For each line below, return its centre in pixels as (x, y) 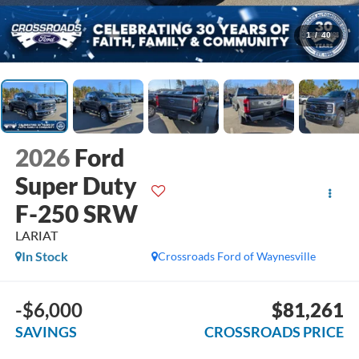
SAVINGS (46, 332)
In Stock (44, 256)
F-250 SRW (76, 213)
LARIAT (36, 235)
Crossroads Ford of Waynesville (237, 256)
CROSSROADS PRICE (274, 332)
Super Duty (76, 185)
